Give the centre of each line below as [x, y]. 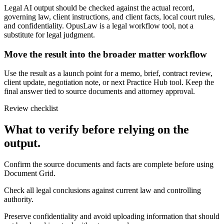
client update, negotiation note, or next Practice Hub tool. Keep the [109, 82]
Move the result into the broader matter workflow [105, 54]
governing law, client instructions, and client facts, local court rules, [109, 16]
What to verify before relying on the [96, 130]
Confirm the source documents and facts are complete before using [109, 164]
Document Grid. [30, 173]
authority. [19, 199]
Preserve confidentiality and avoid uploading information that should [112, 216]
